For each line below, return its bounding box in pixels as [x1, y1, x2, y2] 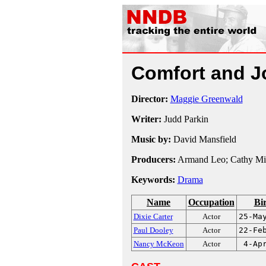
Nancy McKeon [133, 239, 184, 248]
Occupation [188, 197, 235, 207]
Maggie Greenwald [170, 94, 243, 104]
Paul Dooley [133, 226, 173, 235]
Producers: [131, 154, 176, 164]
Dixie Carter [133, 212, 173, 221]
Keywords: [131, 175, 175, 185]
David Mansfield [170, 134, 236, 144]
